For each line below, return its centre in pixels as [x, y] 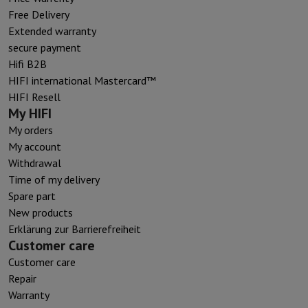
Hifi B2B [27, 64]
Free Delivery [39, 14]
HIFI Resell [34, 97]
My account [35, 146]
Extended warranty [52, 31]
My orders [31, 130]
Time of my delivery [54, 179]
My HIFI [30, 113]
